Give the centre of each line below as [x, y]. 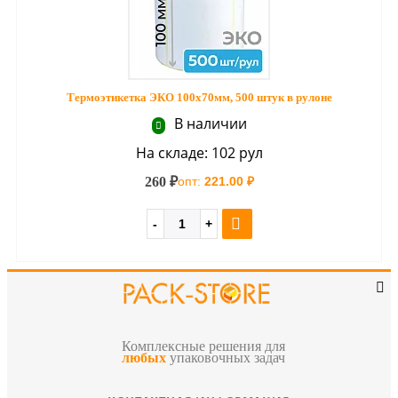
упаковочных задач [226, 357]
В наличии [208, 123]
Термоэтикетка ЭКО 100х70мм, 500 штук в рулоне [199, 97]
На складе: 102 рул [199, 152]
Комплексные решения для [203, 346]
